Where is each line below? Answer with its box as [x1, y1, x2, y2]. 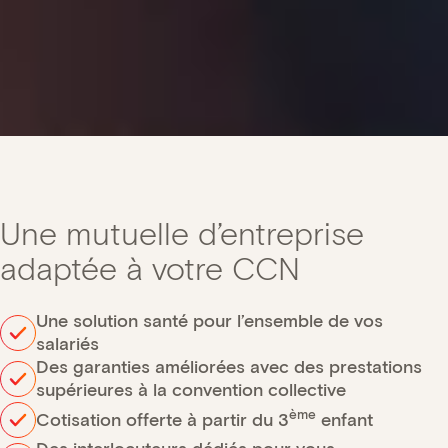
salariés [36, 333, 99, 355]
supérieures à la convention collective [36, 379, 346, 401]
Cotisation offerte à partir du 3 [36, 408, 289, 431]
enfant [316, 408, 373, 431]
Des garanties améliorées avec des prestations [36, 356, 422, 378]
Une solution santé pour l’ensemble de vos [36, 310, 383, 332]
